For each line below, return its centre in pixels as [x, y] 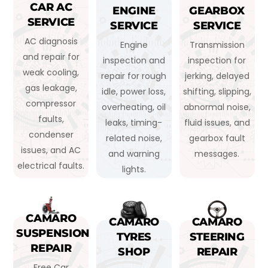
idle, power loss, [134, 91]
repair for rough [134, 76]
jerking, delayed [217, 76]
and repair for [51, 57]
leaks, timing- [134, 122]
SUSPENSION [53, 234]
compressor [51, 103]
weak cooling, [51, 72]
